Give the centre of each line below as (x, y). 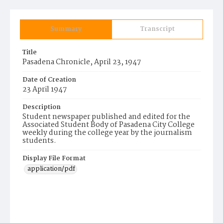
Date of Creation (49, 80)
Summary (66, 29)
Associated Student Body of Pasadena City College (109, 125)
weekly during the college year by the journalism (107, 133)
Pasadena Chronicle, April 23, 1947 (82, 62)
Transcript (157, 29)
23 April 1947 (45, 90)
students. (39, 141)
